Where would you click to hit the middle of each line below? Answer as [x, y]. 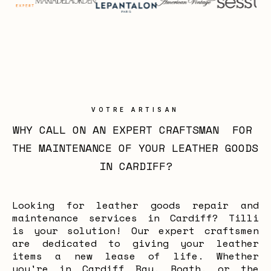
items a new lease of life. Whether [135, 256]
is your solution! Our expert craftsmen [135, 230]
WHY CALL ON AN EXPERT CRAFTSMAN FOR [132, 129]
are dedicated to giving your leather [135, 243]
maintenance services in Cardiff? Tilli [135, 218]
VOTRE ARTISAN [135, 110]
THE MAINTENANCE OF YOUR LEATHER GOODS [135, 148]
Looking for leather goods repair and [135, 205]
